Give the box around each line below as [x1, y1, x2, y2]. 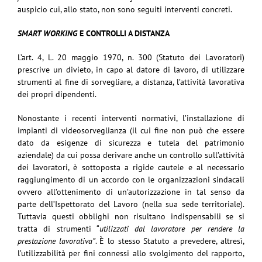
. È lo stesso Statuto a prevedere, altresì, [95, 235, 244, 246]
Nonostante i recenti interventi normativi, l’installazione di [18, 112, 244, 123]
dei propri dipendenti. [18, 88, 96, 99]
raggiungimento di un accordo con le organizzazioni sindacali [18, 174, 244, 185]
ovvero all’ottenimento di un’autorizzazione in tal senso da [18, 186, 244, 197]
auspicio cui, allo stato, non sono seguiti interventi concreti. [18, 4, 232, 15]
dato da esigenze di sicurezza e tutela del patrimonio [18, 137, 244, 148]
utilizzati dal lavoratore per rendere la [99, 223, 244, 234]
